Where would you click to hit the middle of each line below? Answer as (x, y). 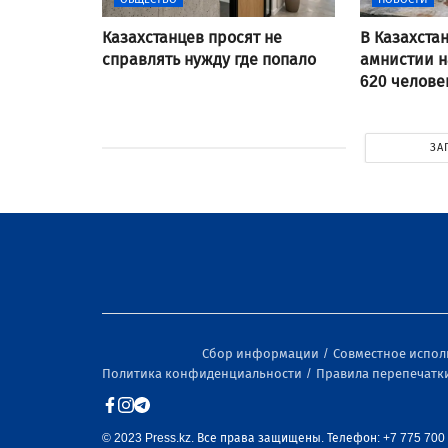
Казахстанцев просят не (192, 37)
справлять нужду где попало (209, 59)
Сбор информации (262, 353)
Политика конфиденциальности (203, 373)
